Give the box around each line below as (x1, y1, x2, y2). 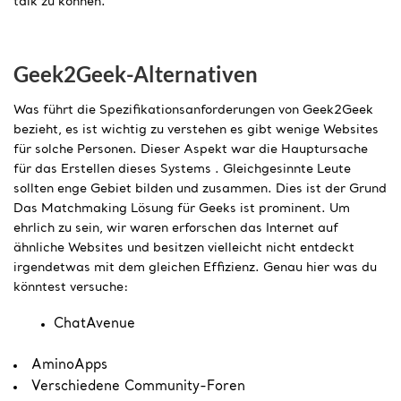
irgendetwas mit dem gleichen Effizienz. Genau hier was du (13, 260, 377, 274)
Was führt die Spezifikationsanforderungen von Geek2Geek (13, 103, 373, 116)
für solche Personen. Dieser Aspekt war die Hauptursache (13, 142, 368, 156)
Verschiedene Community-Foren (31, 380, 245, 394)
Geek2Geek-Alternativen (13, 60, 258, 87)
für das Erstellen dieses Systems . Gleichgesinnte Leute (13, 162, 351, 175)
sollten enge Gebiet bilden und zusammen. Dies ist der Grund (13, 182, 387, 195)
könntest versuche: (13, 280, 129, 294)
